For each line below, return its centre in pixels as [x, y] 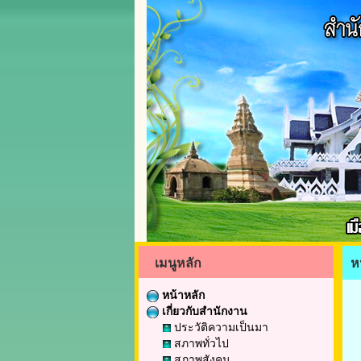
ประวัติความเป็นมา [220, 326]
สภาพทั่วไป [200, 342]
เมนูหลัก [178, 262]
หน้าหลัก [182, 294]
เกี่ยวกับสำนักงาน [203, 310]
